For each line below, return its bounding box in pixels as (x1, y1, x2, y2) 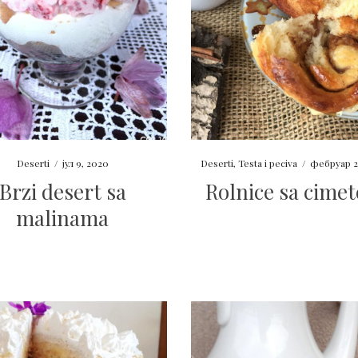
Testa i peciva (238, 157, 298, 170)
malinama (16, 204, 109, 233)
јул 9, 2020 (62, 157, 109, 170)
